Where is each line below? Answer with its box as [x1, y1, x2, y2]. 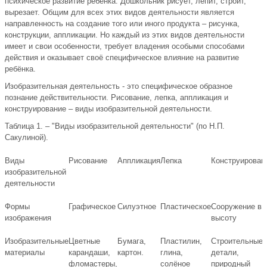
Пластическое [160, 202, 211, 212]
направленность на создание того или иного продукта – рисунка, [5, 19, 240, 29]
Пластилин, [160, 237, 202, 246]
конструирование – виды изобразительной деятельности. [5, 104, 212, 114]
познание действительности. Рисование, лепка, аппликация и [5, 93, 228, 103]
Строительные [211, 237, 263, 246]
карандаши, [69, 248, 110, 257]
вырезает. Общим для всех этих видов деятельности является [5, 8, 234, 17]
